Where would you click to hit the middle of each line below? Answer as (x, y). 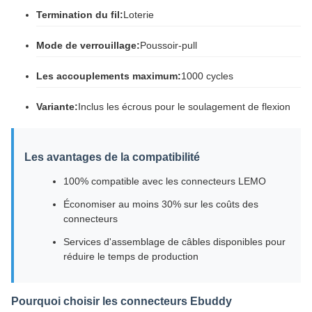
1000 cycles (207, 76)
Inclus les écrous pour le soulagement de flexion (184, 107)
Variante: (57, 107)
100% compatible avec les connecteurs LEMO (165, 181)
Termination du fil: (80, 15)
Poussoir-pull (169, 45)
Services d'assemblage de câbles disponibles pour (174, 242)
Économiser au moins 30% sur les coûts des (161, 204)
